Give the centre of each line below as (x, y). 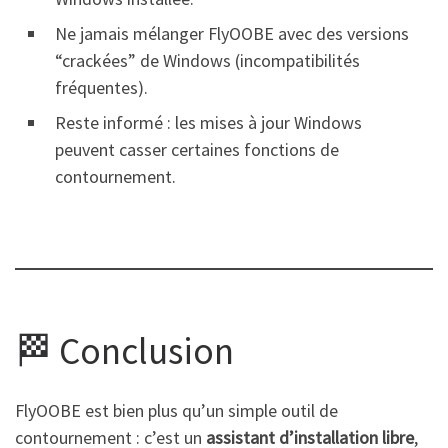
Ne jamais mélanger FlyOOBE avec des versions (232, 33)
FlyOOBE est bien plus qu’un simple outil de (176, 410)
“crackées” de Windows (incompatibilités (207, 60)
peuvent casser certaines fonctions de (197, 149)
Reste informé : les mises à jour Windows (208, 122)
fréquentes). (101, 87)
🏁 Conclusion (124, 351)
